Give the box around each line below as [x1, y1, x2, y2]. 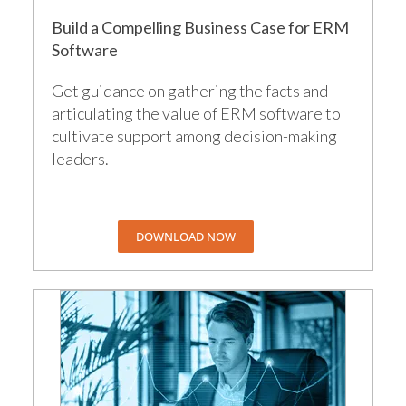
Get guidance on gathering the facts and [52, 80, 329, 101]
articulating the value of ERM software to [52, 102, 342, 123]
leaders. [52, 148, 110, 169]
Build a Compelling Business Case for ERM [52, 16, 350, 37]
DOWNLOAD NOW [135, 227, 236, 245]
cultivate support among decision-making [52, 125, 338, 146]
